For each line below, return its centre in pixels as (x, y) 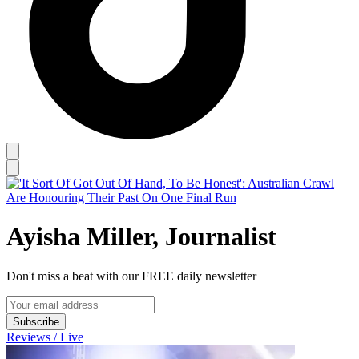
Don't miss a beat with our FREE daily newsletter (131, 276)
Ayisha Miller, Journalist (141, 237)
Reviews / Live (45, 337)
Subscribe (36, 321)
